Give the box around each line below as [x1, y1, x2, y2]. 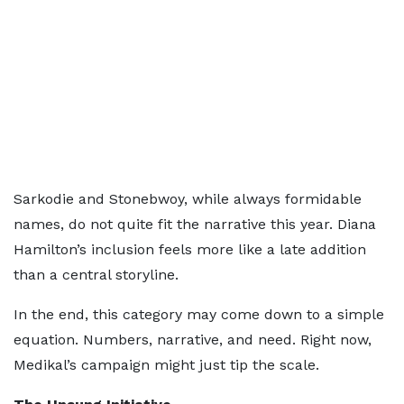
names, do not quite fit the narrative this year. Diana [14, 216, 376, 233]
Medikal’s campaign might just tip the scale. [14, 356, 319, 373]
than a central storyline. [14, 266, 179, 283]
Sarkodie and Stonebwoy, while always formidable [14, 190, 362, 207]
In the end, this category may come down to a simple [14, 306, 384, 323]
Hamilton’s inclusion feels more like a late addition [14, 241, 366, 258]
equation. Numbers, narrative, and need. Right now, [14, 331, 372, 348]
